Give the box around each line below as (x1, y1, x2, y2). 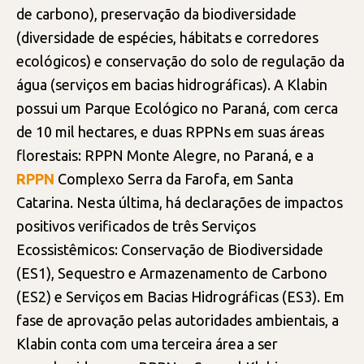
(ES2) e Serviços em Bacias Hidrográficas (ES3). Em (16, 288, 344, 305)
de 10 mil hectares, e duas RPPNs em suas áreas (16, 123, 324, 140)
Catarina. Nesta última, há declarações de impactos (16, 193, 343, 210)
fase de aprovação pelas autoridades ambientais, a (16, 311, 339, 328)
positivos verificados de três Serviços (16, 217, 256, 234)
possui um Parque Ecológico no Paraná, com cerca (16, 99, 338, 116)
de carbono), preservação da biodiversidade (16, 5, 297, 22)
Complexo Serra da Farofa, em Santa (54, 170, 293, 187)
